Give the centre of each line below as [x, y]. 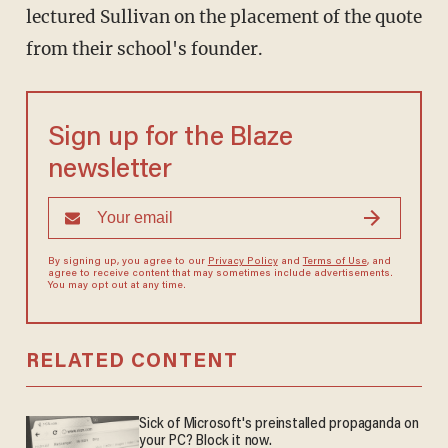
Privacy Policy [242, 262]
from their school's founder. [144, 49]
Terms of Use [334, 262]
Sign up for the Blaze [170, 139]
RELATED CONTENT [131, 362]
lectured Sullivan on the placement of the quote [223, 17]
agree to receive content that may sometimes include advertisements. [220, 274]
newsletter [109, 171]
